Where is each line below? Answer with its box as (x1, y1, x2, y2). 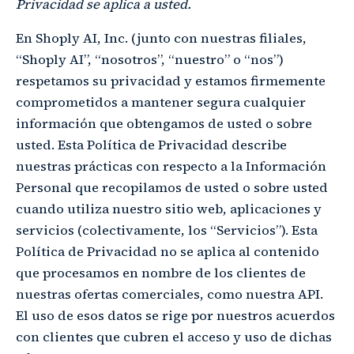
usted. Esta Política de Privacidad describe (16, 136, 287, 155)
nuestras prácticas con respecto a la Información (16, 157, 326, 176)
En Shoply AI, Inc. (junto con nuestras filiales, (16, 29, 307, 48)
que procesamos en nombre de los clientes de (16, 264, 306, 283)
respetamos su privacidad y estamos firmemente (16, 72, 326, 91)
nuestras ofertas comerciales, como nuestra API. (16, 285, 323, 304)
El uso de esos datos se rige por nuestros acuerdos (16, 307, 335, 326)
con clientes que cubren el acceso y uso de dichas (16, 328, 332, 347)
